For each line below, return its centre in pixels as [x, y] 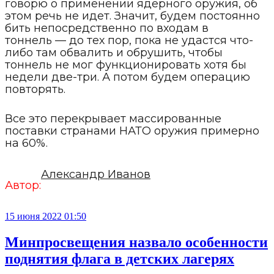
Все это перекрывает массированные [113, 119]
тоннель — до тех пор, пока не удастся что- [129, 41]
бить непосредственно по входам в [107, 28]
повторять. [35, 90]
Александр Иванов [96, 175]
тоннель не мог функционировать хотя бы [126, 65]
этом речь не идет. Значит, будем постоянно [132, 16]
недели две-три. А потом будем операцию [128, 77]
